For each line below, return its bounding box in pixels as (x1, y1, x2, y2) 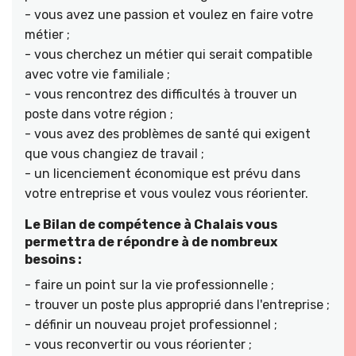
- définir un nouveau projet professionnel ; (25, 316, 277, 332)
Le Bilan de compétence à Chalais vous (25, 216, 277, 232)
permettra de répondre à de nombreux (25, 234, 277, 250)
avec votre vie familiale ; (25, 66, 170, 82)
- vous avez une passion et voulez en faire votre (25, 6, 313, 22)
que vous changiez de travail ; (25, 145, 204, 161)
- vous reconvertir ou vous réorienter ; (25, 336, 252, 352)
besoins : (25, 251, 82, 267)
